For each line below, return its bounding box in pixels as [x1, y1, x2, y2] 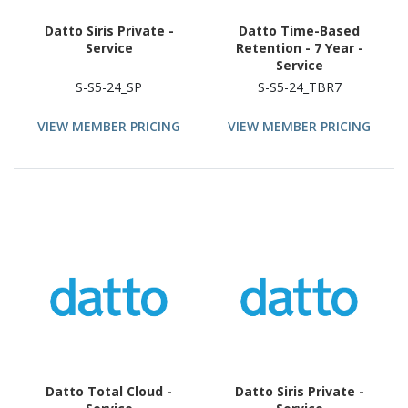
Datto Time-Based [239, 21, 360, 39]
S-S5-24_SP [76, 77, 142, 96]
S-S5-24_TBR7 [257, 77, 342, 96]
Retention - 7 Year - [235, 38, 363, 56]
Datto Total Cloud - [46, 382, 172, 401]
